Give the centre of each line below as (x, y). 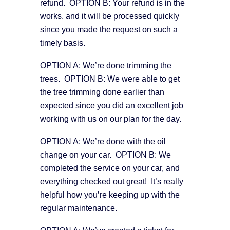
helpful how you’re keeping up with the (110, 195)
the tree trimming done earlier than (102, 92)
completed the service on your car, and (110, 168)
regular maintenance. (79, 208)
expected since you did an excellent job (112, 105)
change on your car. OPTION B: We (106, 155)
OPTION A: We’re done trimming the (106, 65)
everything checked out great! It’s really (112, 181)
